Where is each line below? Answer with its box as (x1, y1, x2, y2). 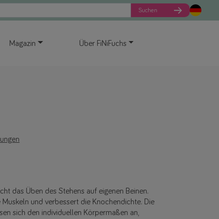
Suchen (138, 7, 157, 14)
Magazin (9, 39, 36, 48)
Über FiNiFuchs (79, 39, 127, 48)
